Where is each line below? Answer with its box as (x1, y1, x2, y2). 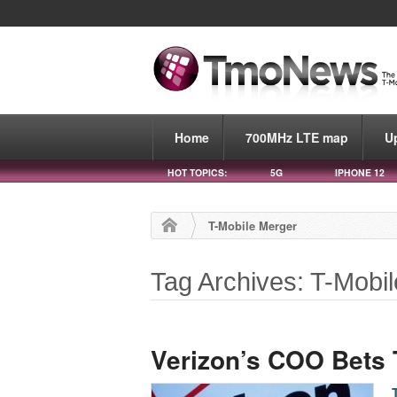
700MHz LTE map (245, 128, 348, 146)
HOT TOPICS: (167, 165, 227, 179)
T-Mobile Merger (208, 216, 298, 234)
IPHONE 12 (335, 165, 385, 179)
